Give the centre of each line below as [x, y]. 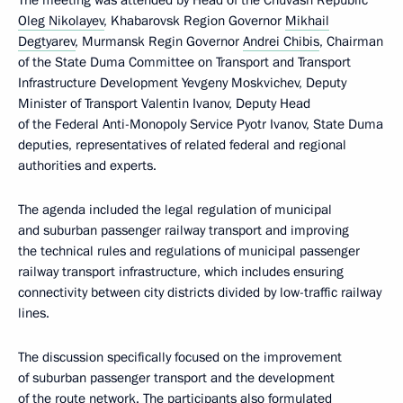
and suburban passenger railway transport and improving [184, 230]
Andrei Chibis [281, 41]
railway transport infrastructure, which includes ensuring [181, 272]
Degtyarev [47, 41]
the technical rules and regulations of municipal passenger [189, 251]
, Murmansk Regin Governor [159, 41]
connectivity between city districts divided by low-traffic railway [200, 292]
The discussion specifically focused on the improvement [180, 357]
